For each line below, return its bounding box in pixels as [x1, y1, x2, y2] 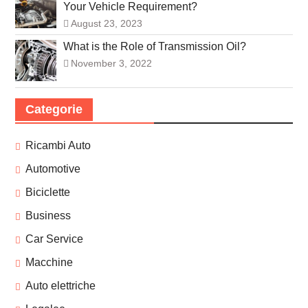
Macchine [25, 256, 73, 269]
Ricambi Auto [25, 140, 91, 152]
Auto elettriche [25, 280, 96, 292]
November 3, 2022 [70, 58, 152, 69]
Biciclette [25, 186, 70, 199]
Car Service [25, 233, 83, 245]
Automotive [25, 163, 80, 175]
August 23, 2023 [70, 18, 142, 30]
